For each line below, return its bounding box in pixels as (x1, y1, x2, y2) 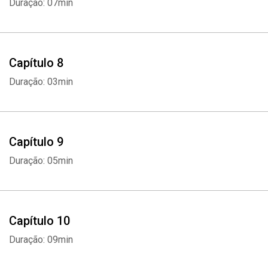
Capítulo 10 (9, 214, 70, 228)
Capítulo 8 (9, 56, 63, 70)
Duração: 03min (9, 76, 73, 87)
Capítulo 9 (9, 135, 63, 149)
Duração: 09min (9, 234, 73, 245)
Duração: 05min (9, 155, 73, 166)
